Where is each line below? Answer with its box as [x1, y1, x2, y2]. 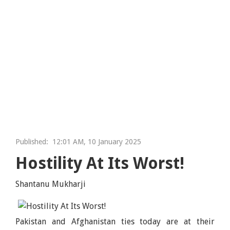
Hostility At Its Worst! [15, 153, 185, 173]
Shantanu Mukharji [15, 179, 86, 189]
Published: [15, 137, 49, 146]
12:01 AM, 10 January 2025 [48, 137, 142, 146]
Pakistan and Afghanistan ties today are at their [15, 216, 215, 226]
